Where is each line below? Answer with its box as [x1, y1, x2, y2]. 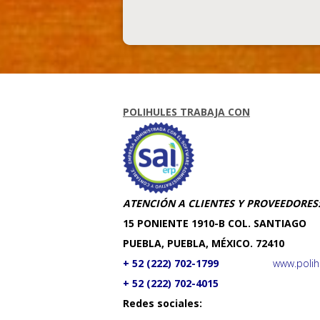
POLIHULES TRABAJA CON [123, 105, 250, 119]
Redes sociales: [123, 296, 202, 310]
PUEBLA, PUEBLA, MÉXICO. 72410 [123, 236, 284, 250]
